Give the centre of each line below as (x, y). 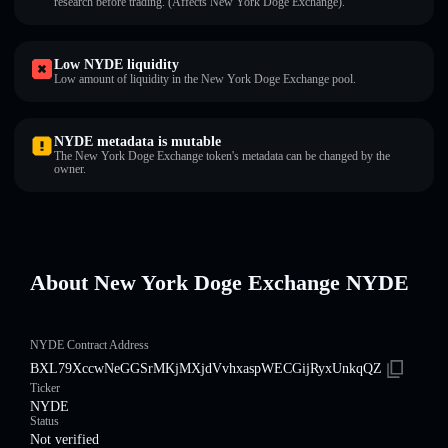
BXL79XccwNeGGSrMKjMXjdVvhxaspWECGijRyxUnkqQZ (206, 368)
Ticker (45, 388)
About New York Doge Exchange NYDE (219, 282)
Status (44, 421)
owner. (70, 169)
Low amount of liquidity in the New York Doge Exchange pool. (205, 79)
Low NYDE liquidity (116, 64)
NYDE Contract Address (89, 345)
